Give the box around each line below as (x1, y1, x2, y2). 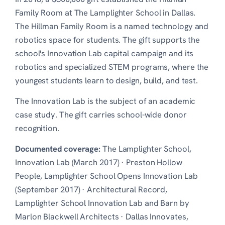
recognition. (15, 122, 59, 134)
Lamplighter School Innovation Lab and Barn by (15, 197, 189, 208)
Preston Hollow (126, 156, 182, 168)
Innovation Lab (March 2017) (15, 156, 120, 168)
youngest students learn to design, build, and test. (15, 74, 198, 86)
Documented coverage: (15, 143, 101, 154)
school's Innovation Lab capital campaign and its (15, 47, 194, 59)
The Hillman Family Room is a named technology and (15, 20, 209, 32)
